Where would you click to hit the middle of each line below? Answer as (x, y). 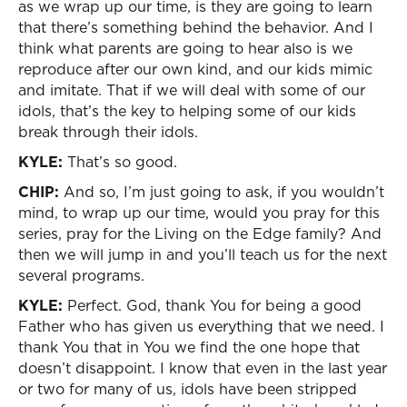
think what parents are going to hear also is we (185, 48)
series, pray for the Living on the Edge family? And (200, 233)
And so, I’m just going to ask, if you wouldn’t (222, 192)
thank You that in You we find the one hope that (189, 347)
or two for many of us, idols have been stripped (188, 389)
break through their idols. (108, 132)
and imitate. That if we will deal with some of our (192, 90)
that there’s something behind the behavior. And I (196, 27)
